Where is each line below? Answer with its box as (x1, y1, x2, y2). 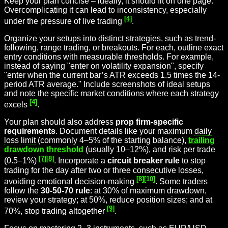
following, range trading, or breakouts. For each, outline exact (4, 43, 223, 52)
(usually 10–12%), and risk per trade (83, 145, 215, 154)
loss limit (4, 136, 36, 145)
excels (4, 100, 30, 109)
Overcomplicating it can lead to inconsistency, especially (4, 5, 207, 14)
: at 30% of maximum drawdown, (90, 186, 207, 195)
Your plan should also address (4, 118, 116, 127)
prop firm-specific (116, 118, 183, 127)
